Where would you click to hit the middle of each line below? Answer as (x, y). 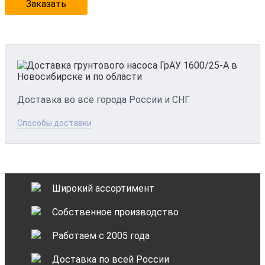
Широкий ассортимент (103, 189)
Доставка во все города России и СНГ (104, 100)
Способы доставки (54, 123)
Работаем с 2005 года (101, 236)
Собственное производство (115, 212)
